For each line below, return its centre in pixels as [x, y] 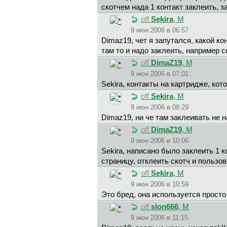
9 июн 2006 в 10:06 [160, 141]
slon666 [165, 207]
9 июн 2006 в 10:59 [160, 184]
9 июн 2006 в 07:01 [160, 74]
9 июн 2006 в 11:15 [159, 218]
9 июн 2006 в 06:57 [160, 30]
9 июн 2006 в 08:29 [160, 107]
